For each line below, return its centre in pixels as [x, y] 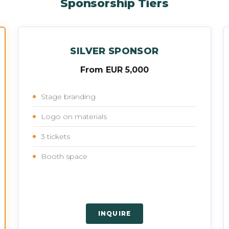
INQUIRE [114, 213]
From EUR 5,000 [114, 70]
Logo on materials [74, 116]
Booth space [64, 156]
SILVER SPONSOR [114, 51]
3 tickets [56, 136]
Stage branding [68, 96]
